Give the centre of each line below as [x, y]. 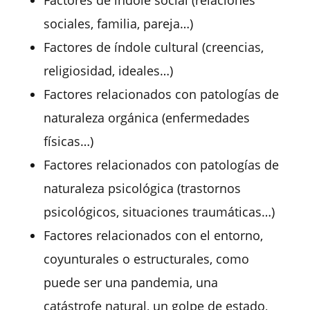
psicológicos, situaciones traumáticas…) [159, 212]
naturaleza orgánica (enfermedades [146, 118]
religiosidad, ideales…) [108, 71]
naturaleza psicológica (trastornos [142, 189]
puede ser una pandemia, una [130, 283]
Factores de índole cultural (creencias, [153, 47]
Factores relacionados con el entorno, [153, 236]
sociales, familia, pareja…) [118, 24]
